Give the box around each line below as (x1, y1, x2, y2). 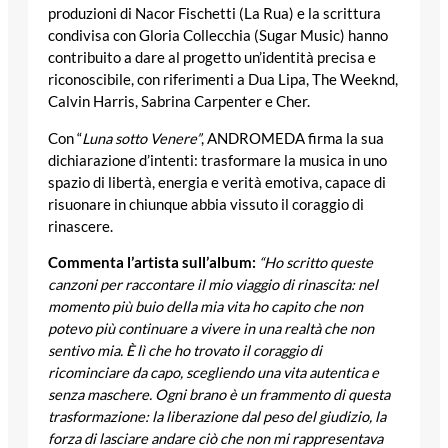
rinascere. (48, 217, 113, 235)
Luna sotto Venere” (82, 129, 201, 147)
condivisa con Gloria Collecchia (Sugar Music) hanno (48, 26, 388, 44)
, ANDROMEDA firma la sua (201, 129, 384, 147)
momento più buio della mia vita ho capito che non (48, 298, 363, 316)
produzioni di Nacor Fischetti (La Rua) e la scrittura (48, 4, 381, 22)
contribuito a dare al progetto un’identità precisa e (48, 48, 376, 66)
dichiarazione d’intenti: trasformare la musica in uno (48, 151, 387, 169)
